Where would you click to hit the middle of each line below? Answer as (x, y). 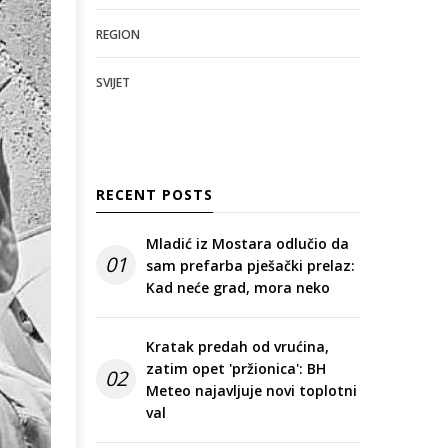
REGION (118, 35)
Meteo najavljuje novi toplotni (251, 391)
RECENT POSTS (154, 195)
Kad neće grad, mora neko (238, 288)
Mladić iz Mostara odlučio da (247, 244)
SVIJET (113, 83)
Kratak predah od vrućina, (237, 347)
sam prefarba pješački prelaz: (250, 266)
